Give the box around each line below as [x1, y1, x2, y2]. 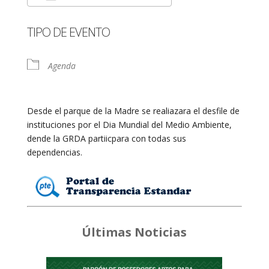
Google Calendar [183, 13, 248, 24]
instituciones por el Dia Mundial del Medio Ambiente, [26, 119, 232, 130]
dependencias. [26, 147, 82, 158]
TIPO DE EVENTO [26, 24, 110, 40]
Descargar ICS [47, 13, 103, 24]
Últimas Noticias [82, 224, 187, 240]
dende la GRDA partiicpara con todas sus [26, 133, 186, 144]
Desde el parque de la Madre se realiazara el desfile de [26, 105, 240, 116]
